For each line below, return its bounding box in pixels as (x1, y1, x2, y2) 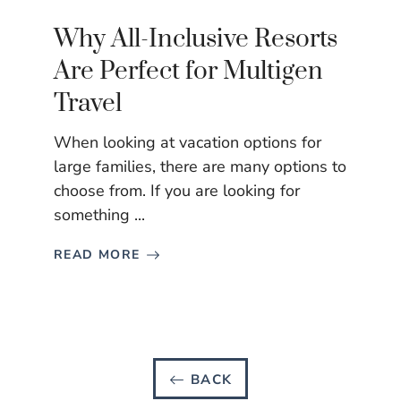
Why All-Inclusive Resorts (54, 23, 337, 55)
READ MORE (54, 246, 141, 264)
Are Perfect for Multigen (54, 55, 323, 88)
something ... (54, 204, 145, 226)
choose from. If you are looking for (54, 180, 300, 202)
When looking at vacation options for (54, 132, 321, 154)
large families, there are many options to (54, 156, 346, 178)
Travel (54, 88, 122, 120)
